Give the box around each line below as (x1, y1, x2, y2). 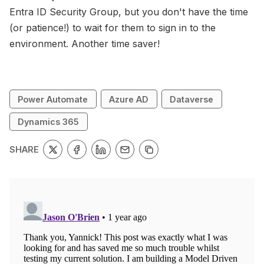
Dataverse (170, 94, 214, 104)
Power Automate (18, 94, 88, 104)
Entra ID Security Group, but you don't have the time (9, 6, 248, 18)
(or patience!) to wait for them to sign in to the (9, 22, 216, 34)
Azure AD (109, 94, 149, 104)
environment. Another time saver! (9, 38, 160, 50)
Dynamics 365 (18, 117, 80, 127)
